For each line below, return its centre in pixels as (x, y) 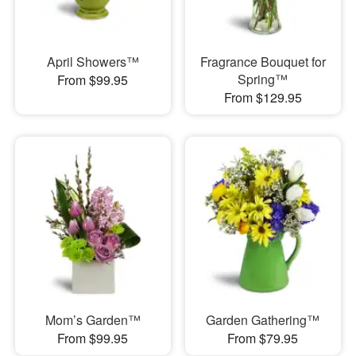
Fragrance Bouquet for (263, 61)
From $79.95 (263, 339)
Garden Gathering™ (263, 320)
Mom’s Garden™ (93, 320)
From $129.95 (263, 97)
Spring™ (263, 79)
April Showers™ (93, 61)
